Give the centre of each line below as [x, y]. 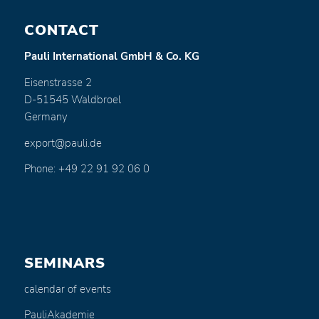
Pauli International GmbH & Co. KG [111, 57]
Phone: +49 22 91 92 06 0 [87, 169]
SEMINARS [64, 263]
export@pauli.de [63, 143]
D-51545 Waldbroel [72, 99]
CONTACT [61, 31]
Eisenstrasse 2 [58, 82]
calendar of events [67, 289]
